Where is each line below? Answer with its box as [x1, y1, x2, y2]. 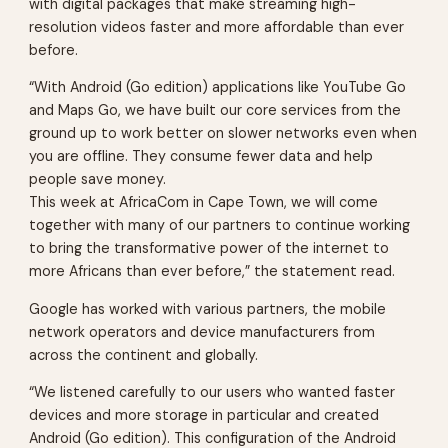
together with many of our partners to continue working [29, 216, 411, 235]
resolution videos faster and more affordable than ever [29, 17, 405, 36]
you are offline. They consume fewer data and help [29, 147, 374, 166]
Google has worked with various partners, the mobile [29, 299, 387, 318]
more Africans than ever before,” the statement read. [29, 262, 396, 281]
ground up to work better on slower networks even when [29, 124, 418, 143]
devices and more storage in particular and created [29, 405, 380, 424]
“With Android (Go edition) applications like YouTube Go [29, 78, 407, 97]
